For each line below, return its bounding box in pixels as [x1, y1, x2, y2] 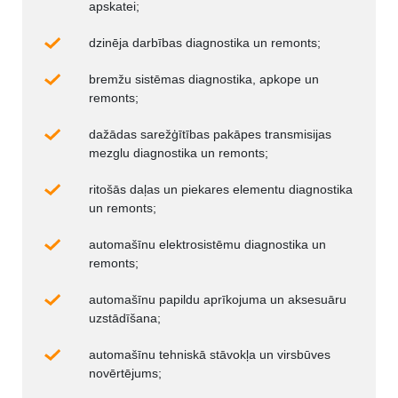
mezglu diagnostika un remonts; [89, 145, 268, 160]
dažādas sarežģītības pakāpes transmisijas [89, 126, 331, 141]
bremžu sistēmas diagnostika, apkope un [89, 71, 319, 86]
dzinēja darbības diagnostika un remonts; [89, 35, 321, 50]
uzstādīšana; [89, 310, 161, 325]
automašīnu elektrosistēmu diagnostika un [89, 236, 326, 251]
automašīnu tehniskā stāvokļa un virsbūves [89, 346, 330, 362]
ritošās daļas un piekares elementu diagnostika [89, 181, 353, 196]
